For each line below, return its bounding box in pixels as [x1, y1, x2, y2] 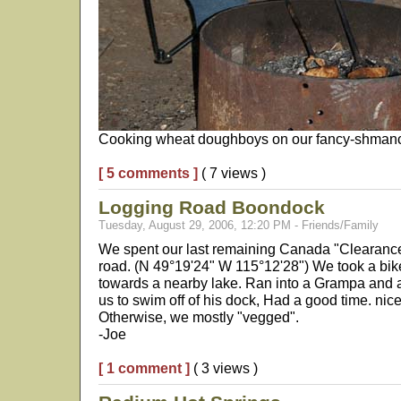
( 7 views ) [198, 165, 266, 181]
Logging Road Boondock [98, 197, 325, 218]
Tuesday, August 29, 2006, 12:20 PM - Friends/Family [98, 218, 379, 232]
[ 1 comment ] [98, 360, 190, 376]
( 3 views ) [190, 360, 258, 376]
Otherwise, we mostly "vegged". [98, 309, 299, 325]
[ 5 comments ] [98, 165, 198, 181]
